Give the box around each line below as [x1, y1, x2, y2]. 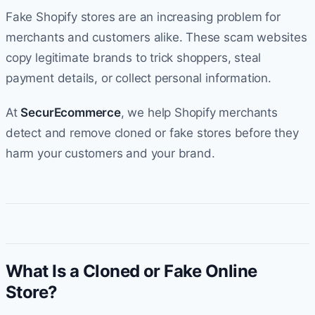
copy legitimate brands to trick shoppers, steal [6, 50, 262, 65]
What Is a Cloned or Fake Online [6, 260, 257, 281]
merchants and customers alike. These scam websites [6, 30, 307, 44]
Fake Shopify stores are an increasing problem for [6, 9, 281, 24]
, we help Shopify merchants [120, 105, 278, 120]
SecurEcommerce [20, 105, 121, 120]
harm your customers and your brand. [6, 146, 215, 160]
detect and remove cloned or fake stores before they [6, 125, 299, 140]
